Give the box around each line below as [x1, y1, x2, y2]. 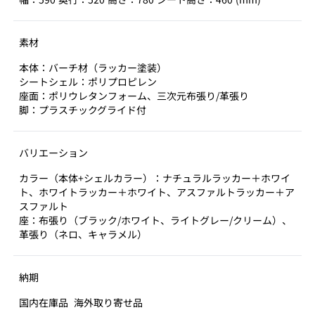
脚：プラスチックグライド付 [19, 103, 146, 117]
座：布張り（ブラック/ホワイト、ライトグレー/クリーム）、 [19, 213, 292, 227]
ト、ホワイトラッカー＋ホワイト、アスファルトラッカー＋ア [19, 185, 295, 199]
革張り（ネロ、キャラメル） [19, 227, 147, 241]
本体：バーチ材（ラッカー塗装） [19, 60, 167, 75]
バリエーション [19, 146, 88, 160]
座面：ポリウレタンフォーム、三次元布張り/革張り [19, 89, 249, 103]
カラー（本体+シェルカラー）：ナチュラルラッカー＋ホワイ [19, 171, 290, 185]
